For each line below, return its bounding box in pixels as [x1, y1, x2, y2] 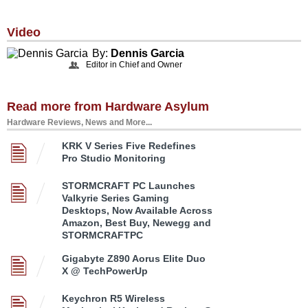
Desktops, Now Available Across [62, 205, 212, 217]
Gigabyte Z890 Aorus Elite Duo [62, 253, 206, 265]
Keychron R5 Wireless [62, 293, 165, 305]
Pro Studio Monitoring [62, 153, 166, 164]
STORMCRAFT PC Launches [62, 180, 195, 192]
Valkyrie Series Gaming [62, 192, 169, 204]
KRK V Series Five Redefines [62, 140, 196, 152]
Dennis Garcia [111, 47, 184, 60]
